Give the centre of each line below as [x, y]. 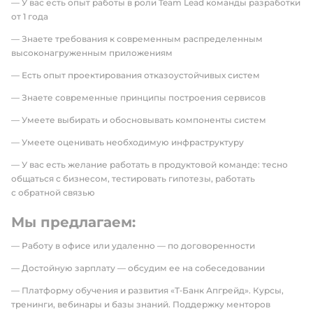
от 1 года [30, 16]
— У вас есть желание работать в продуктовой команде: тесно [150, 165]
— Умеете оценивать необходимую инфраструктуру [128, 142]
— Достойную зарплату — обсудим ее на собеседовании [138, 268]
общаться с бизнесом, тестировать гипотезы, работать [133, 179]
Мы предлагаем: [73, 222]
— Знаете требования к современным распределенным [137, 39]
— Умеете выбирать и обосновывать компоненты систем [139, 120]
